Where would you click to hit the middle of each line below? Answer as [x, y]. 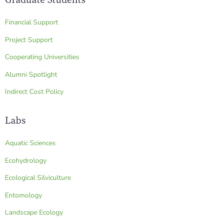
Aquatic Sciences [30, 143]
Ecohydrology [26, 160]
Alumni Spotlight [31, 74]
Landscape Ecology [34, 212]
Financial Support [32, 22]
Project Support [29, 40]
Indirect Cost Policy [34, 92]
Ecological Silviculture [38, 178]
